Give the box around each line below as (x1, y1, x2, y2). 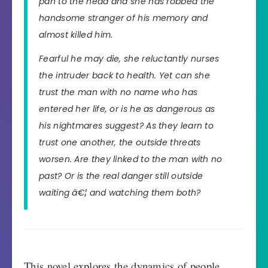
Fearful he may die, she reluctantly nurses (39, 53, 220, 65)
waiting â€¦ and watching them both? (39, 187, 201, 199)
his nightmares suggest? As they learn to (39, 120, 214, 132)
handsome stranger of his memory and (39, 11, 208, 24)
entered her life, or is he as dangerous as (39, 103, 215, 115)
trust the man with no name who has (39, 86, 198, 99)
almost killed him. (39, 28, 113, 41)
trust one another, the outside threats (39, 136, 201, 149)
